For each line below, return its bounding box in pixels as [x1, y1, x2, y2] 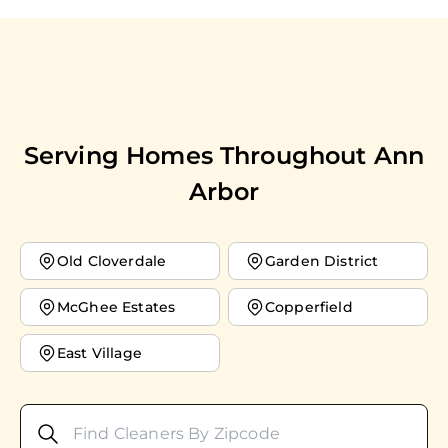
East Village [57, 344, 142, 363]
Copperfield [265, 298, 353, 317]
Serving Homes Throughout [23, 141, 374, 171]
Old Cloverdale [57, 252, 167, 271]
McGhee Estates [57, 298, 176, 317]
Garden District [265, 252, 379, 271]
